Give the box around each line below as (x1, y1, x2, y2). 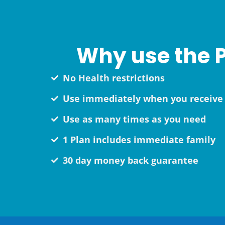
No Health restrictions (62, 71, 165, 84)
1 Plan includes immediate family (62, 133, 215, 146)
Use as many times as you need (62, 113, 206, 125)
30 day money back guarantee (62, 154, 198, 166)
